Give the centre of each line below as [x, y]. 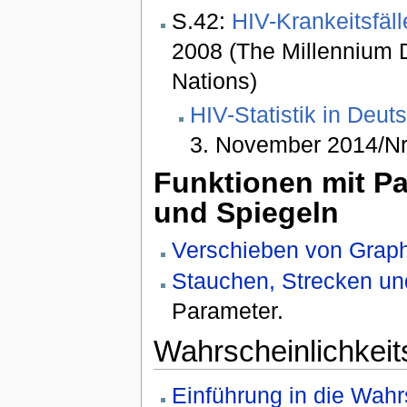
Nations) [214, 80]
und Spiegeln [246, 213]
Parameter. [227, 311]
